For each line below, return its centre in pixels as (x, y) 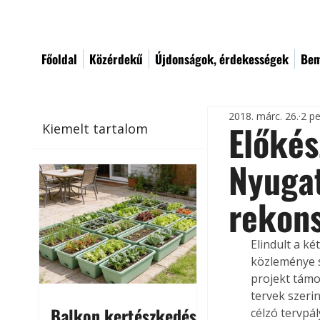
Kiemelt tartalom (95, 128)
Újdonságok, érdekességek (222, 59)
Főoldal (59, 59)
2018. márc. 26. (264, 116)
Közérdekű (116, 59)
